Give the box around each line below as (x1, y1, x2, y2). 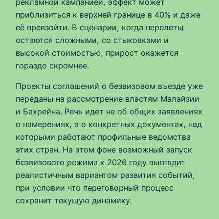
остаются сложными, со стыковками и (16, 35, 169, 45)
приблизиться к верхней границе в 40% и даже (16, 10, 200, 20)
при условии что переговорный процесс (16, 183, 174, 193)
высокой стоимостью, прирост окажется (16, 48, 178, 58)
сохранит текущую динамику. (16, 196, 131, 206)
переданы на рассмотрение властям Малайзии (16, 94, 199, 104)
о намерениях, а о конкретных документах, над (16, 119, 202, 130)
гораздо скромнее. (16, 61, 89, 71)
